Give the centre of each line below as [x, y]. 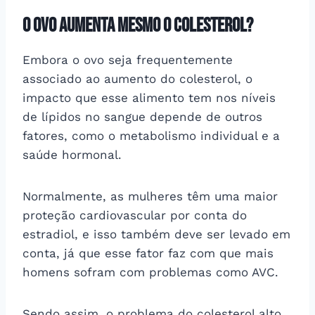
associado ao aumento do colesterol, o [137, 78]
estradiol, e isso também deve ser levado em [156, 234]
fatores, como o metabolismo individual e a [151, 135]
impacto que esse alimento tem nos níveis [149, 97]
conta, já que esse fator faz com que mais [148, 253]
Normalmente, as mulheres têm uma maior [150, 196]
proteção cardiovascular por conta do [135, 215]
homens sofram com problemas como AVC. [153, 272]
